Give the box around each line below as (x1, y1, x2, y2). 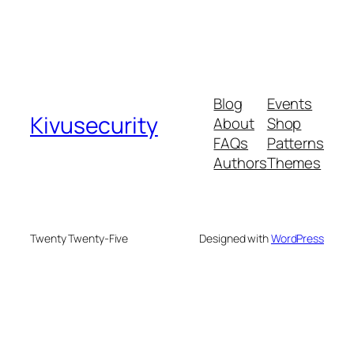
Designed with (199, 231, 271, 247)
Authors (213, 153, 267, 174)
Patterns (266, 133, 324, 154)
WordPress (270, 231, 324, 247)
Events (266, 93, 313, 115)
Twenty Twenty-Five (30, 231, 129, 247)
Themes (266, 153, 322, 174)
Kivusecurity (30, 109, 158, 141)
